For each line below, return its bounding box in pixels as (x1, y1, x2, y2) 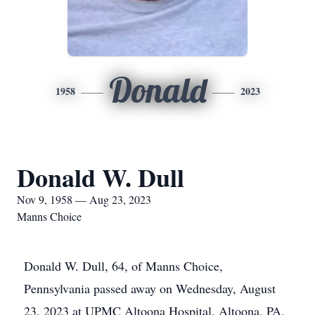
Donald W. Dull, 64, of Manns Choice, (24, 257, 223, 274)
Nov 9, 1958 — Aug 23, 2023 (17, 192, 151, 207)
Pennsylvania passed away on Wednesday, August (24, 280, 276, 297)
